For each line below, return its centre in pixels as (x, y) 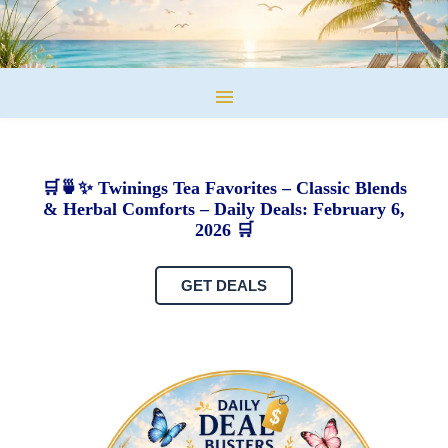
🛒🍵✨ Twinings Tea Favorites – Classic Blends (224, 188)
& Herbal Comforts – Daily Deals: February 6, (224, 209)
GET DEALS (224, 286)
